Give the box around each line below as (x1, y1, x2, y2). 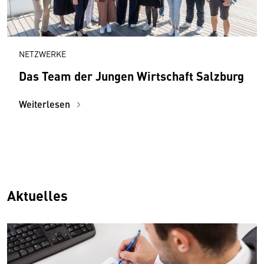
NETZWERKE (19, 47, 66, 60)
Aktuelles (7, 184, 68, 205)
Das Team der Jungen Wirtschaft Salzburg (19, 67, 244, 84)
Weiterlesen (19, 97, 72, 111)
